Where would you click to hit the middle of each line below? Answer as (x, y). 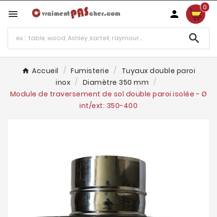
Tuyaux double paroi (158, 71)
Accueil (45, 71)
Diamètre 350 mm (116, 82)
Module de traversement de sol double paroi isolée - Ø (108, 94)
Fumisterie (90, 71)
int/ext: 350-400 (108, 106)
